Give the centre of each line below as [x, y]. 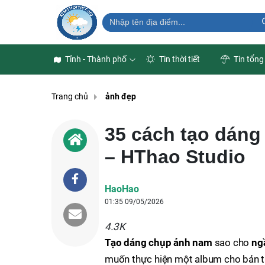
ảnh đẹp [121, 97]
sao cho [232, 243]
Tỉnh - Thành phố [96, 59]
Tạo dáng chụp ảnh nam [159, 243]
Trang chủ [70, 97]
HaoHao [122, 189]
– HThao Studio [175, 157]
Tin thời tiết [179, 59]
